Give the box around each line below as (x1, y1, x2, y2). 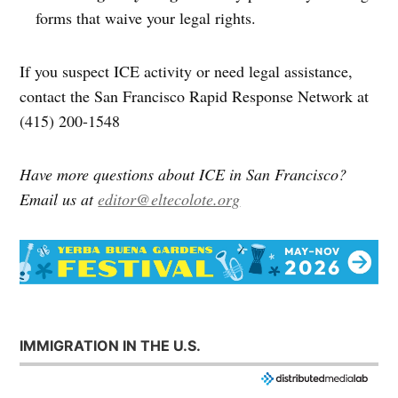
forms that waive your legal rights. (36, 7, 257, 29)
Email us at (20, 188, 99, 211)
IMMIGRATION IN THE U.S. (20, 337, 202, 355)
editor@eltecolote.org (98, 188, 241, 211)
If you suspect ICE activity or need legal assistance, (20, 60, 354, 83)
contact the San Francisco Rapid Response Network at (20, 85, 370, 107)
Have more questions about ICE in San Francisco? (20, 163, 347, 186)
